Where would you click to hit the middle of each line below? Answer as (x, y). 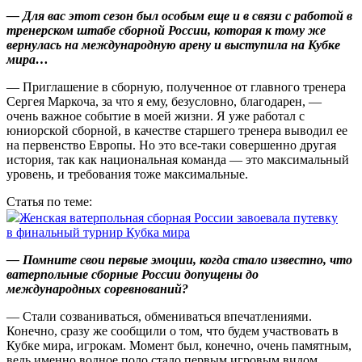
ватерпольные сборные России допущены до (133, 275)
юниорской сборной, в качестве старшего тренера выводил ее (177, 131)
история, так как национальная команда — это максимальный (178, 160)
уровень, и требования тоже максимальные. (127, 175)
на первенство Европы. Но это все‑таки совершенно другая (171, 145)
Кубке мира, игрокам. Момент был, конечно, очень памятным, (179, 346)
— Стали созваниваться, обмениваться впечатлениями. (159, 317)
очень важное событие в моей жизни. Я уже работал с (156, 116)
